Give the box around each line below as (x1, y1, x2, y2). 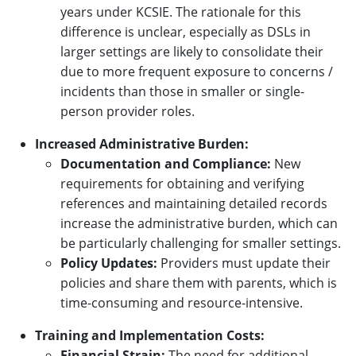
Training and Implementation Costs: (35, 326, 265, 344)
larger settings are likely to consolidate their (60, 42, 323, 60)
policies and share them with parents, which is (60, 273, 337, 292)
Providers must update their (157, 253, 331, 272)
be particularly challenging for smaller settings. (60, 234, 341, 252)
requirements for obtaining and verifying (60, 174, 304, 192)
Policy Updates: (60, 253, 157, 272)
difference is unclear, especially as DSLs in (60, 22, 311, 41)
